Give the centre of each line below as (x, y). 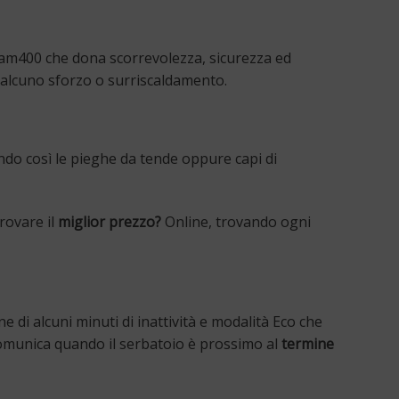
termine (308, 344)
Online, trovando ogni (236, 221)
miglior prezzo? (110, 221)
